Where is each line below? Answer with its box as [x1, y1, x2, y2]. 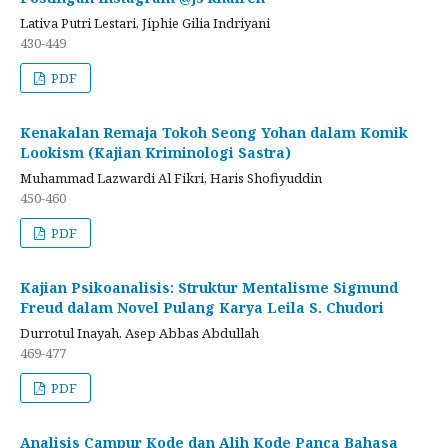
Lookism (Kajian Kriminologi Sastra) [20, 142, 291, 162]
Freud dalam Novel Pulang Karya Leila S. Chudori [20, 297, 384, 317]
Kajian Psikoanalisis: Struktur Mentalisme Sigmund [20, 277, 398, 297]
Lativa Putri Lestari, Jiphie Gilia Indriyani [20, 13, 270, 32]
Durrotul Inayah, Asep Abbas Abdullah [20, 323, 259, 342]
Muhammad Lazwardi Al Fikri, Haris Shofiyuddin [20, 168, 322, 187]
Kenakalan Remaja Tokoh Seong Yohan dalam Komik [20, 122, 408, 142]
